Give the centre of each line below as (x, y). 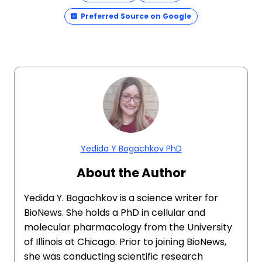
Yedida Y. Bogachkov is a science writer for (121, 198)
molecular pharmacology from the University (128, 227)
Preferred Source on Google (136, 16)
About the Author (131, 173)
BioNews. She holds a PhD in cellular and (115, 213)
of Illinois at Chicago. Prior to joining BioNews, (125, 242)
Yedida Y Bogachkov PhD (131, 149)
